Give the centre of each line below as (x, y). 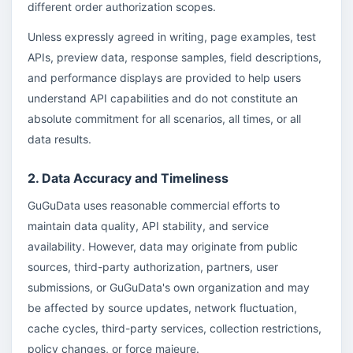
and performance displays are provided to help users (164, 78)
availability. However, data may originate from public (163, 246)
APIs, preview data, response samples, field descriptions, (175, 57)
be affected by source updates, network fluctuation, (162, 308)
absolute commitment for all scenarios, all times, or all (164, 119)
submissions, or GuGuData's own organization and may (169, 287)
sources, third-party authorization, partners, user (153, 267)
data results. (59, 139)
